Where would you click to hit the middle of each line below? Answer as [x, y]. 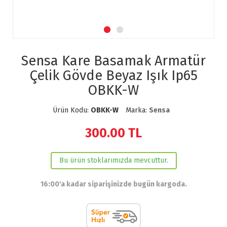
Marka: [137, 110]
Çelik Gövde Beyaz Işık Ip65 [113, 75]
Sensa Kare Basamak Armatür [113, 61]
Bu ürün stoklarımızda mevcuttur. [113, 160]
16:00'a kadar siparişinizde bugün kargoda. [113, 184]
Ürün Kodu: [71, 110]
